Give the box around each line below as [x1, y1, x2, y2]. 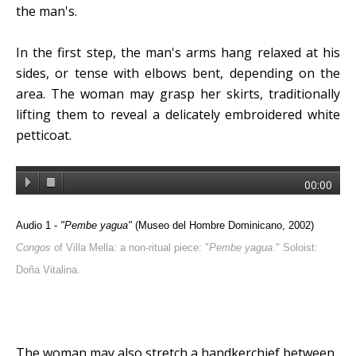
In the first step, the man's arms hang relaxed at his [16, 43, 340, 61]
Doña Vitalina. [16, 263, 80, 276]
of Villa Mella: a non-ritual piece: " [51, 241, 209, 253]
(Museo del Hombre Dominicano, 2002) [132, 219, 314, 231]
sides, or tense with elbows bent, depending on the [16, 64, 340, 82]
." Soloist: [273, 241, 318, 253]
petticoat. [16, 126, 72, 144]
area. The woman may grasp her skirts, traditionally [16, 84, 340, 103]
